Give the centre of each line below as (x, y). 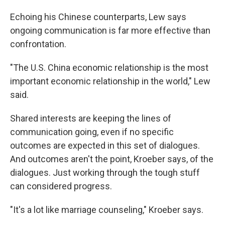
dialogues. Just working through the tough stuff (105, 173)
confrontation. (38, 44)
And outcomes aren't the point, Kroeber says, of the (112, 159)
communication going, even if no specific (92, 132)
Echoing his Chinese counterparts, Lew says (98, 17)
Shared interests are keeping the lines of (91, 118)
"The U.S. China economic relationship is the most (109, 68)
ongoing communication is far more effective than (110, 30)
